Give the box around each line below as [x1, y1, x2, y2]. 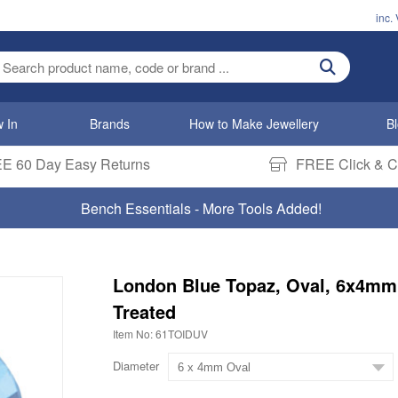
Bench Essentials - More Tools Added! [80, 198, 322, 219]
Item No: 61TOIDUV [112, 326, 208, 341]
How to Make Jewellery [189, 115, 320, 132]
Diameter [112, 356, 159, 374]
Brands [90, 115, 131, 132]
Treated [112, 298, 176, 324]
